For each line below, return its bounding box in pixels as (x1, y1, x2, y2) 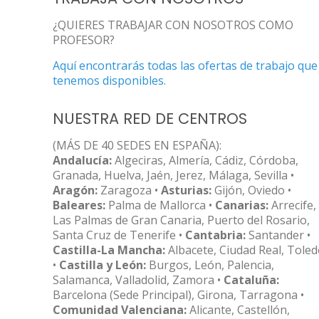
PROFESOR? (53, 32, 115, 48)
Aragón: (53, 182, 98, 198)
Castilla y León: (59, 257, 146, 273)
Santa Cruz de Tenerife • (53, 227, 185, 243)
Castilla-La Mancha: (53, 242, 165, 258)
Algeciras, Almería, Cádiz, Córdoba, (112, 152, 298, 168)
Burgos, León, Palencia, (146, 257, 274, 273)
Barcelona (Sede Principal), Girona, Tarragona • (53, 287, 304, 303)
